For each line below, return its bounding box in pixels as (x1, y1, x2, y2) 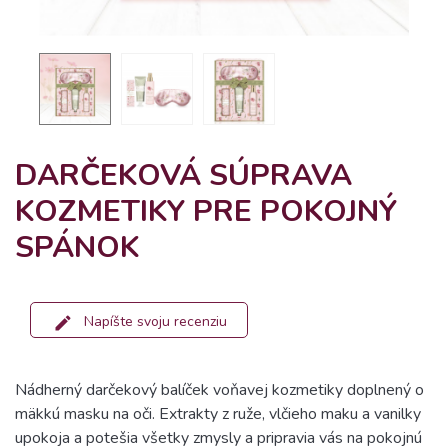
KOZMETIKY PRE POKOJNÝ (15, 191, 397, 232)
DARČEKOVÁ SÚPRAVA (15, 155, 352, 196)
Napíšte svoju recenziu (84, 312, 227, 332)
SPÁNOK (15, 227, 140, 268)
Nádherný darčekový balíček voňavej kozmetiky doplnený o (15, 379, 424, 401)
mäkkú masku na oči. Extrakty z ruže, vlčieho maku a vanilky (15, 403, 421, 425)
